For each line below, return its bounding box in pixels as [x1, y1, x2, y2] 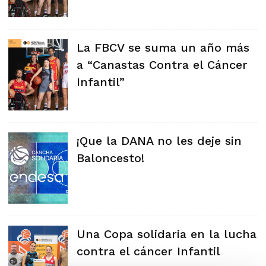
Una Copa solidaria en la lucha [77, 227, 256, 241]
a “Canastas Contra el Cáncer [77, 58, 248, 72]
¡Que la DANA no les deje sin [77, 134, 242, 148]
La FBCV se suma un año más [77, 40, 249, 55]
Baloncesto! [77, 151, 144, 165]
